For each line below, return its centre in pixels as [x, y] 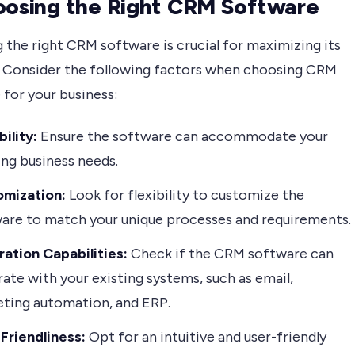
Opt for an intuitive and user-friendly [206, 337]
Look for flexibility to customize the [185, 195]
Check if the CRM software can [231, 254]
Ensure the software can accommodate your [183, 137]
